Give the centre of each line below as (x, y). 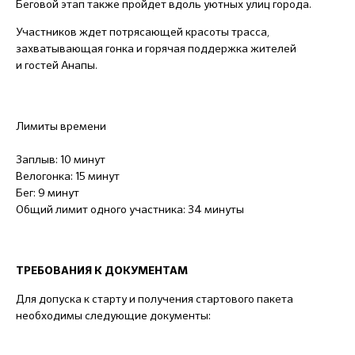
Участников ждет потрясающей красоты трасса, (143, 31)
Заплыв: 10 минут (61, 159)
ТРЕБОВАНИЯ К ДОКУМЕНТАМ (102, 271)
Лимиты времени (61, 126)
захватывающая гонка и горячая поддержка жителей (156, 48)
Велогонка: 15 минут (68, 176)
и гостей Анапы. (57, 65)
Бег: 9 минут (48, 192)
